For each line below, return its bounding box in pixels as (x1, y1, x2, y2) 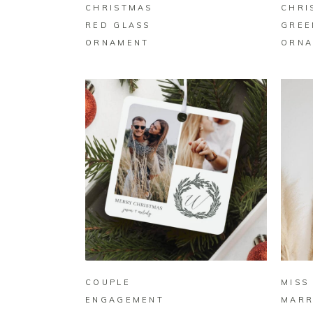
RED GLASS (85, 20, 151, 31)
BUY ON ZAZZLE (131, 239, 221, 249)
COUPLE (85, 277, 131, 288)
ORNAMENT (85, 38, 150, 48)
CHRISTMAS (85, 3, 153, 13)
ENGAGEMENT (85, 295, 165, 305)
